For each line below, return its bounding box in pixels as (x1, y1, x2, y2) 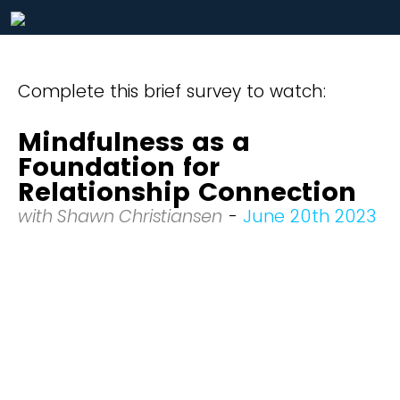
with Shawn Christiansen (18, 204, 222, 229)
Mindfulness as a (18, 124, 250, 160)
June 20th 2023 (243, 204, 376, 229)
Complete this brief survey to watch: (18, 79, 327, 104)
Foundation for (18, 149, 220, 185)
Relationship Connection (18, 174, 356, 210)
